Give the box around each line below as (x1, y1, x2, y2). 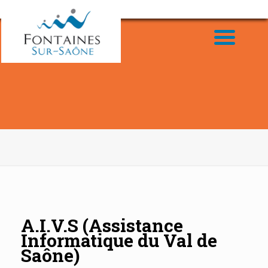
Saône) (21, 243, 80, 267)
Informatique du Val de (21, 229, 217, 252)
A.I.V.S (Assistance (21, 214, 183, 237)
